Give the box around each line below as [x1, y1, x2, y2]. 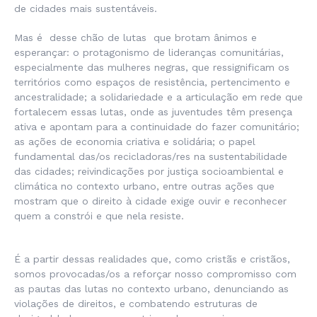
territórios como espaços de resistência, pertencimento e [14, 76, 290, 88]
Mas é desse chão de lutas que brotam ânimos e [14, 32, 257, 43]
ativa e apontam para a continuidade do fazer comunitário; [14, 121, 299, 132]
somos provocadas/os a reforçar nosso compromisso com [14, 268, 296, 279]
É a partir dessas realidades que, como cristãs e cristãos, [14, 253, 290, 265]
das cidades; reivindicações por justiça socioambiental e [14, 166, 284, 177]
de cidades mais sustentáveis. [14, 3, 157, 14]
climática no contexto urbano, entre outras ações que [14, 180, 275, 192]
